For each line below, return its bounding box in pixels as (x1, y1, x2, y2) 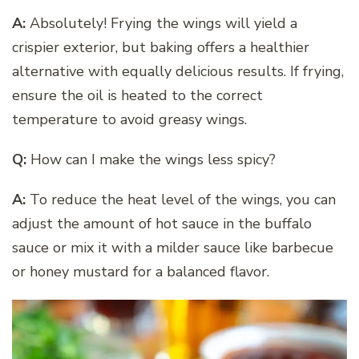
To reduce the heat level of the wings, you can (26, 189, 336, 209)
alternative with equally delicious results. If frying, (12, 61, 344, 81)
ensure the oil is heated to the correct (12, 85, 263, 105)
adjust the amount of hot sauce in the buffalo (12, 213, 312, 233)
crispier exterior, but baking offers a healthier (12, 37, 309, 57)
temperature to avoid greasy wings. (12, 109, 247, 129)
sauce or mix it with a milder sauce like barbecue (12, 237, 333, 257)
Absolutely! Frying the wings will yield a (26, 13, 297, 33)
